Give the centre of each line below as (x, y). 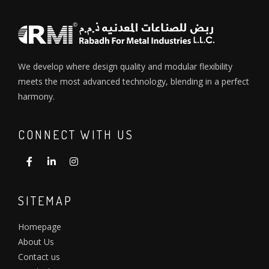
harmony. (36, 97)
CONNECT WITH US (76, 135)
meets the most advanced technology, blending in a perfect (134, 82)
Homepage (40, 227)
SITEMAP (45, 201)
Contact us (39, 257)
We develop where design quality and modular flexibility (125, 67)
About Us (36, 242)
